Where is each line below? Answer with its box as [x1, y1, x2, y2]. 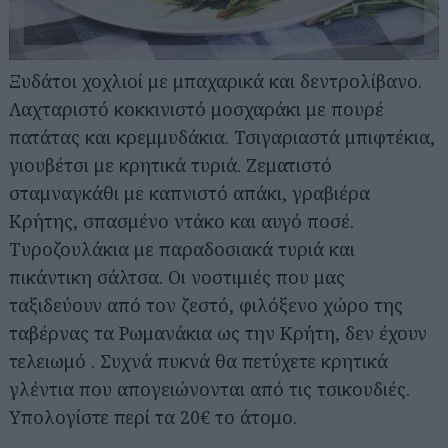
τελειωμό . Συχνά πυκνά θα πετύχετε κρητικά [9, 349, 388, 374]
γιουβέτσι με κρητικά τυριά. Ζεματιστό [9, 153, 332, 178]
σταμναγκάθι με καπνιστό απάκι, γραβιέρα [9, 181, 370, 206]
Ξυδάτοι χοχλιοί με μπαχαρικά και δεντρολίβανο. [9, 69, 422, 94]
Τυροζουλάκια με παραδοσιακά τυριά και [9, 237, 355, 262]
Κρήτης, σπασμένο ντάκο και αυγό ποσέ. [9, 209, 354, 234]
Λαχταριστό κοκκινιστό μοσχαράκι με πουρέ [9, 97, 384, 122]
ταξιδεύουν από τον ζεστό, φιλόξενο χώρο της [9, 293, 403, 318]
